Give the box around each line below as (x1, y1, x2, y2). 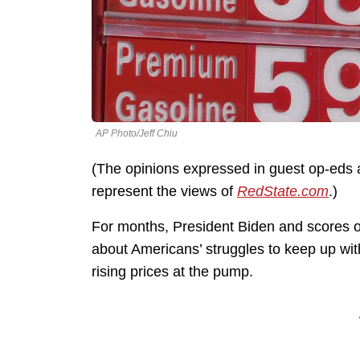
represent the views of (92, 183, 237, 200)
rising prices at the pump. (92, 264, 253, 280)
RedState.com (237, 183, 329, 200)
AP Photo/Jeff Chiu (96, 128, 178, 140)
